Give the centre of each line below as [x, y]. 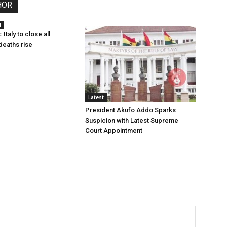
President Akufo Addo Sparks [130, 110]
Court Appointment [114, 130]
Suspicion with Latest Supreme [132, 120]
